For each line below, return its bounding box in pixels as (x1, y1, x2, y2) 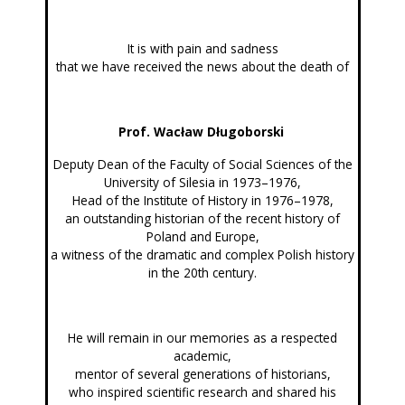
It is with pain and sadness (127, 39, 278, 57)
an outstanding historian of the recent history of (65, 209, 340, 227)
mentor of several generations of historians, (74, 364, 331, 382)
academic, (174, 346, 231, 364)
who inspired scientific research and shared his (69, 382, 336, 400)
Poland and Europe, (146, 227, 259, 245)
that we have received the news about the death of (56, 57, 349, 75)
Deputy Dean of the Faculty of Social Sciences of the (52, 155, 353, 173)
